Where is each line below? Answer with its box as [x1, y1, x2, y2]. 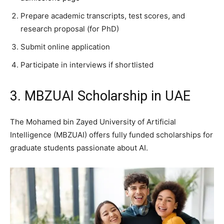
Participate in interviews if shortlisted [20, 59, 153, 69]
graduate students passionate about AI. [10, 142, 148, 152]
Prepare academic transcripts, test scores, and [20, 10, 185, 20]
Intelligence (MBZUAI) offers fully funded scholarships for [10, 129, 213, 139]
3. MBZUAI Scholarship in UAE [10, 87, 190, 104]
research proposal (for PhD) [20, 23, 119, 33]
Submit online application [20, 41, 110, 51]
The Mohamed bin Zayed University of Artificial [10, 116, 176, 126]
